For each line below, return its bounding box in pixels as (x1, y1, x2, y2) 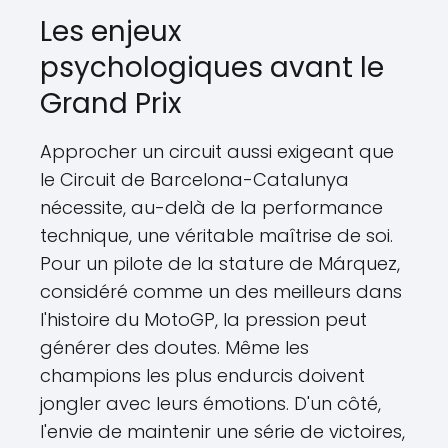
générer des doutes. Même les (40, 335, 309, 361)
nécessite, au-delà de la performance (40, 195, 383, 221)
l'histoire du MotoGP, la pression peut (40, 307, 367, 333)
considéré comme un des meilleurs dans (40, 279, 402, 305)
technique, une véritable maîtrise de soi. (40, 223, 393, 249)
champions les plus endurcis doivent (40, 363, 365, 389)
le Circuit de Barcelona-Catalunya (40, 167, 349, 193)
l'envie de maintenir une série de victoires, (40, 419, 405, 445)
